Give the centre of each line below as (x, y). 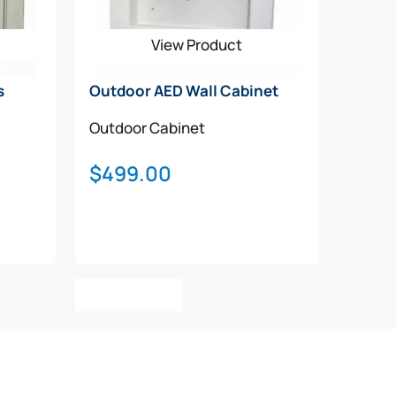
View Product (197, 44)
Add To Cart (128, 294)
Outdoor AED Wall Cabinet (183, 90)
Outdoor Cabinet (147, 127)
